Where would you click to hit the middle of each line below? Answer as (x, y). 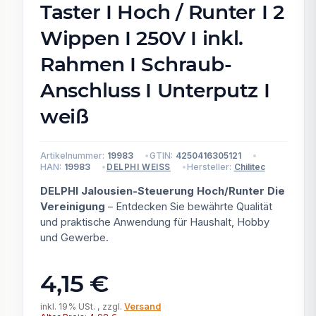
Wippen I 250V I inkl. (142, 38)
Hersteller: (209, 167)
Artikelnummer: (72, 156)
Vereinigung (73, 206)
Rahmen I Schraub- (136, 64)
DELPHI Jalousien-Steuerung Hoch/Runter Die (163, 191)
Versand (142, 306)
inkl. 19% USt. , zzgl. (82, 306)
